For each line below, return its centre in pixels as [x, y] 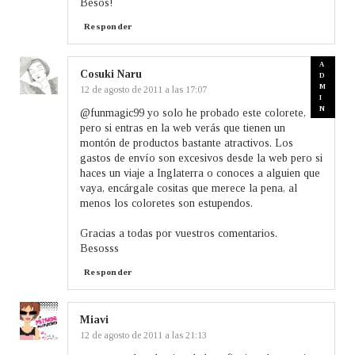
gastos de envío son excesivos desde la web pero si [201, 158]
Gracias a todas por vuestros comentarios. [179, 233]
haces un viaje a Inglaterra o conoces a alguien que [200, 173]
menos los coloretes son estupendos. [166, 203]
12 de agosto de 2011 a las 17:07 [143, 89]
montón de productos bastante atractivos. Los [187, 143]
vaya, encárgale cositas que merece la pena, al [189, 188]
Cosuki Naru [111, 74]
